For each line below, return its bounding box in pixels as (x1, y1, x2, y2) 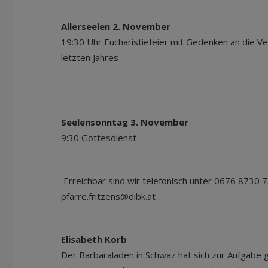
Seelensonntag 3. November (61, 116, 188, 128)
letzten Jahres (61, 51, 135, 63)
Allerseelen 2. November (61, 20, 170, 32)
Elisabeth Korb (61, 233, 127, 245)
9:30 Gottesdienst (61, 132, 153, 144)
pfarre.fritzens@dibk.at (61, 190, 158, 202)
